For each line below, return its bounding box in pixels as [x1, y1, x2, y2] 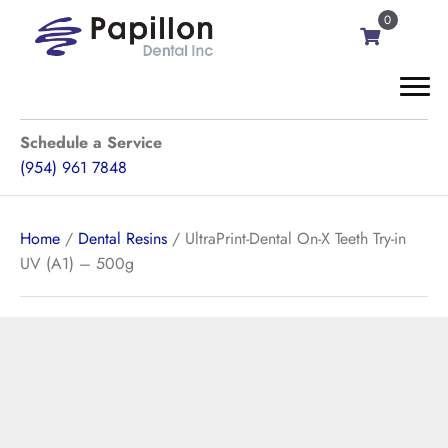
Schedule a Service [20, 131, 162, 154]
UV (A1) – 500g [20, 252, 134, 275]
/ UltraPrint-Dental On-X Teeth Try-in [167, 227, 406, 250]
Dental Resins [78, 227, 167, 250]
